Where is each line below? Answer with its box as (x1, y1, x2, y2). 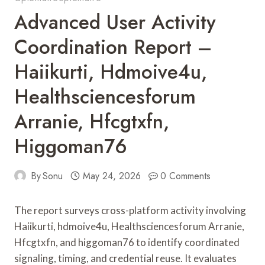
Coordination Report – (14, 33, 212, 61)
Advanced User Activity (14, 8, 216, 36)
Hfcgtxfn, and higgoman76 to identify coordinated (14, 235, 240, 248)
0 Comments (160, 169, 211, 183)
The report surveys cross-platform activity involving (14, 203, 246, 216)
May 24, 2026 (82, 169, 141, 183)
